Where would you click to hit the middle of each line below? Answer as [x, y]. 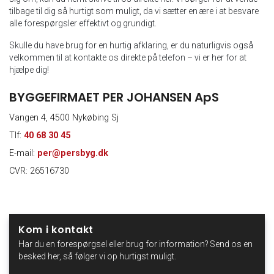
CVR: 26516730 [39, 171]
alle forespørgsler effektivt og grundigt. [83, 23]
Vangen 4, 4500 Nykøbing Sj [64, 118]
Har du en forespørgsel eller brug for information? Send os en [135, 244]
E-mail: [23, 153]
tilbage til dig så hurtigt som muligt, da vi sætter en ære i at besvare [134, 11]
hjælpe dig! [29, 70]
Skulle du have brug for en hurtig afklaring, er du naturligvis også [131, 45]
